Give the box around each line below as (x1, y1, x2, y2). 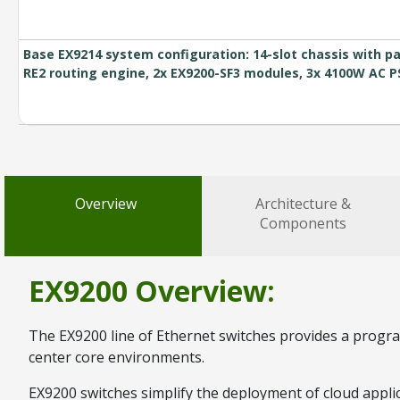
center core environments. (29, 347, 204, 368)
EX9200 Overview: (29, 271, 275, 310)
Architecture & (255, 193, 352, 213)
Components (260, 212, 347, 233)
